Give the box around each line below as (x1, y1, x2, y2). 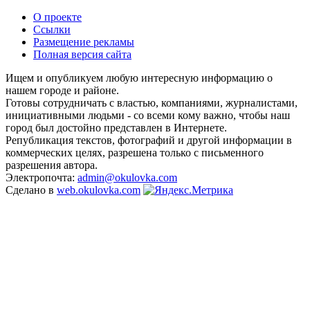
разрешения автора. (6, 158, 98, 171)
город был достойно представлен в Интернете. (6, 121, 227, 134)
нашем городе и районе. (6, 84, 119, 96)
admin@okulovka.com (77, 171, 177, 183)
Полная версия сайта (33, 48, 131, 60)
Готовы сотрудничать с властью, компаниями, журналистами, (6, 96, 298, 109)
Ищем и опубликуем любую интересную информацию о (6, 71, 273, 84)
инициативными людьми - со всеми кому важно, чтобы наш (6, 109, 290, 121)
